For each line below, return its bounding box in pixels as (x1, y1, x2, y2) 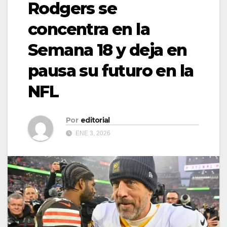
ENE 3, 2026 (74, 130, 110, 137)
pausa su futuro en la (28, 60, 194, 81)
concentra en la (28, 19, 149, 39)
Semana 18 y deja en (28, 40, 187, 60)
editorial (80, 116, 110, 125)
